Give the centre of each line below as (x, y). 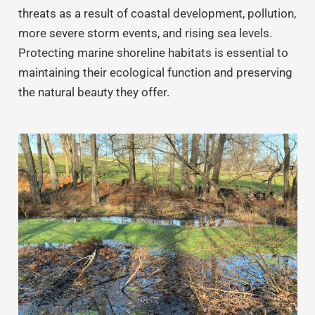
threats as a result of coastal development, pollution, (157, 14)
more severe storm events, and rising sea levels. (145, 33)
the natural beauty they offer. (94, 92)
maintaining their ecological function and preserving (155, 73)
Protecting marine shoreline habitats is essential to (153, 53)
